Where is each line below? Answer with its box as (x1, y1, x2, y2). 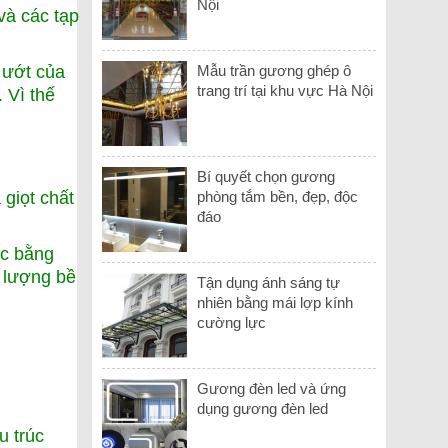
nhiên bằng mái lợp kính (197, 293, 354, 311)
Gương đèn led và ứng (197, 379, 347, 397)
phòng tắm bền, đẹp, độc (197, 187, 359, 205)
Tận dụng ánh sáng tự (197, 273, 341, 291)
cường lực (197, 313, 267, 331)
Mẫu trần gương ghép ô (197, 61, 352, 79)
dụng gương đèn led (197, 399, 329, 417)
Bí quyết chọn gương (197, 167, 336, 185)
